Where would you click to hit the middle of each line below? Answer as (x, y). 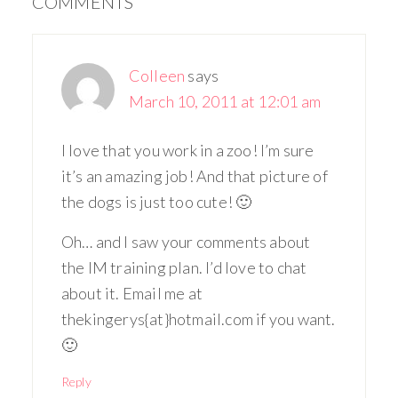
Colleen (157, 76)
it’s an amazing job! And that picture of (194, 176)
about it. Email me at (132, 293)
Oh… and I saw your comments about (186, 242)
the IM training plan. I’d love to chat (184, 267)
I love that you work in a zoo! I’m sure (187, 150)
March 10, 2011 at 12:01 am (225, 101)
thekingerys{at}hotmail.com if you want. (198, 319)
